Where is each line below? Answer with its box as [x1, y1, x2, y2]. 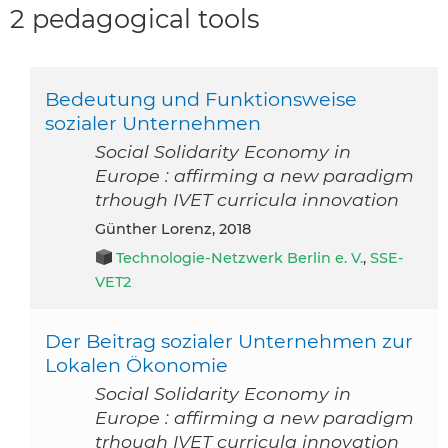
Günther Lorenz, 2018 [106, 219, 251, 238]
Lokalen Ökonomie [45, 352, 228, 377]
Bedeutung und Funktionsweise [45, 86, 357, 111]
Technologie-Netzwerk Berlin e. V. [116, 248, 363, 267]
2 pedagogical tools [10, 3, 260, 35]
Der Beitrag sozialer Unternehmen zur [45, 328, 413, 353]
